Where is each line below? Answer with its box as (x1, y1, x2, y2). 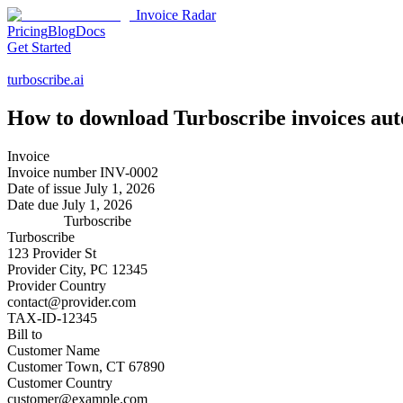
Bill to (7, 326, 42, 342)
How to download (7, 105, 174, 130)
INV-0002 (100, 164, 158, 180)
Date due (7, 196, 62, 212)
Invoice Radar (136, 7, 216, 22)
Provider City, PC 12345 (7, 261, 148, 277)
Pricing (7, 23, 48, 39)
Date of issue (7, 180, 85, 196)
